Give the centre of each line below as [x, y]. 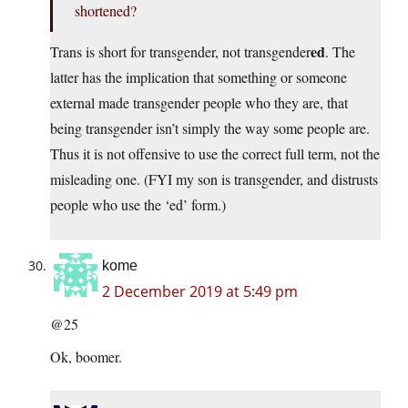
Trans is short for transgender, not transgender [180, 52]
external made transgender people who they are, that [199, 103]
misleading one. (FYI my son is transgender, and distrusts [214, 179]
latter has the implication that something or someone [199, 77]
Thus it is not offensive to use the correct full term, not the [215, 154]
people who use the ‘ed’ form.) [138, 205]
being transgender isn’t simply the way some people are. [210, 128]
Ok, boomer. [86, 357]
